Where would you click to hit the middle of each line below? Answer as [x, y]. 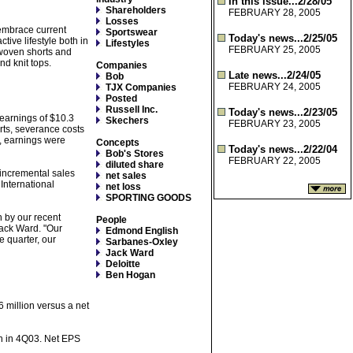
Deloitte [123, 264]
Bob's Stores [135, 154]
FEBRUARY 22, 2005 [275, 161]
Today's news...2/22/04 [283, 149]
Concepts [118, 143]
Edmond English [142, 231]
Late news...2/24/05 [275, 75]
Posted [121, 98]
